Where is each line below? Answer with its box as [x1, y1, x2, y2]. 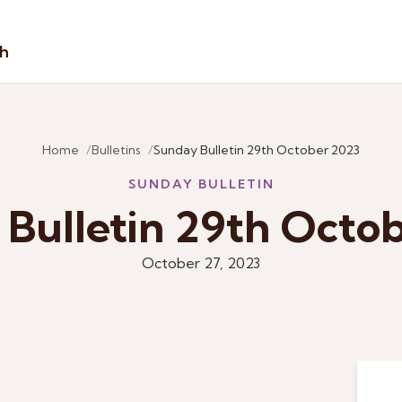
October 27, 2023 [142, 254, 260, 272]
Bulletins [92, 142, 141, 158]
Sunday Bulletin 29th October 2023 [153, 142, 360, 158]
